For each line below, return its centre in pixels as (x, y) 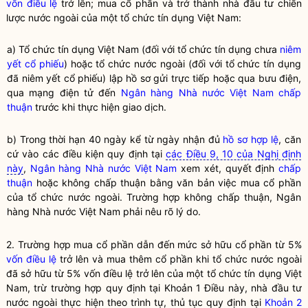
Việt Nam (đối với (136, 49)
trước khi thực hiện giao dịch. (99, 107)
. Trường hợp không (168, 197)
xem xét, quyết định (228, 168)
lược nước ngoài (42, 18)
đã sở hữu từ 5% (45, 273)
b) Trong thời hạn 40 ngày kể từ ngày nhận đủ (115, 139)
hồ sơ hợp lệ (251, 139)
